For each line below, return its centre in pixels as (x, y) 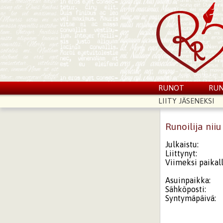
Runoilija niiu (193, 126)
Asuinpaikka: (188, 180)
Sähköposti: (186, 189)
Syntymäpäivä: (191, 198)
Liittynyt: (181, 153)
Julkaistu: (182, 144)
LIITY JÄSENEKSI (186, 101)
